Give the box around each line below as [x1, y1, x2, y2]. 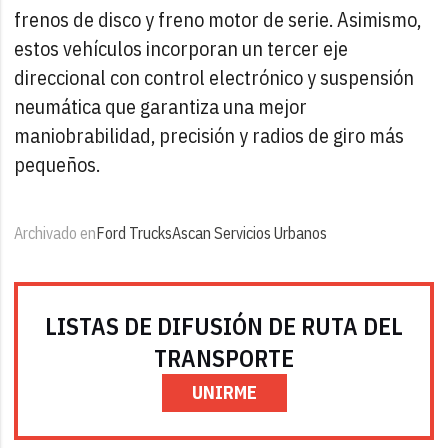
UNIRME [191, 380, 257, 404]
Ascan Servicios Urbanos [172, 222, 328, 243]
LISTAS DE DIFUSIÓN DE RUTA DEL [45, 309, 403, 342]
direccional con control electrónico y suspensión [14, 63, 415, 91]
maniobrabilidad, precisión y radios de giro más [14, 121, 405, 149]
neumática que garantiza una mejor [14, 92, 308, 120]
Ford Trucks [96, 222, 173, 243]
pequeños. [14, 150, 101, 178]
